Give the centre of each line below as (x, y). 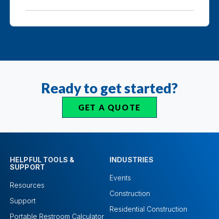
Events (120, 178)
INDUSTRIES (132, 160)
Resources (27, 185)
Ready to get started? (109, 88)
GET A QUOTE (109, 108)
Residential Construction (148, 209)
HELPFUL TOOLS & (42, 160)
